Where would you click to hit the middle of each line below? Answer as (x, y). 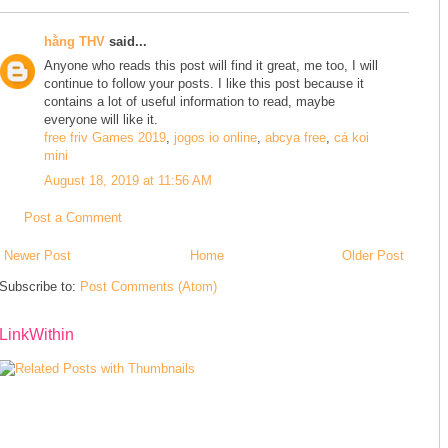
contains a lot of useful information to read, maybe (189, 102)
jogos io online (215, 138)
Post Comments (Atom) (148, 286)
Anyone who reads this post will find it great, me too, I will (211, 66)
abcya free (295, 138)
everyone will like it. (101, 120)
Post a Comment (73, 218)
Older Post (373, 255)
